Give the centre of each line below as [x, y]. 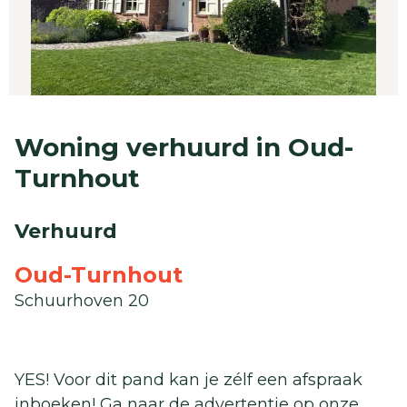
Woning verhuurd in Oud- [184, 148]
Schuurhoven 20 [82, 301]
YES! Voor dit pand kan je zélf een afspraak [189, 380]
